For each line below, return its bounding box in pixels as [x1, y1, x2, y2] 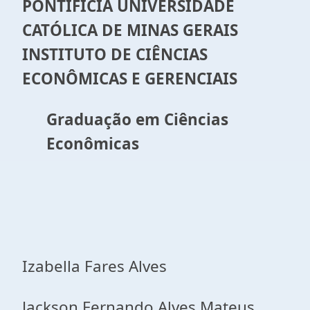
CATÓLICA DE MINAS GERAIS [22, 19, 238, 41]
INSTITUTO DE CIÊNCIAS [22, 44, 208, 65]
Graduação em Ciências [46, 109, 228, 130]
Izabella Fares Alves [22, 255, 167, 277]
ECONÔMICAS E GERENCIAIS [22, 68, 237, 89]
